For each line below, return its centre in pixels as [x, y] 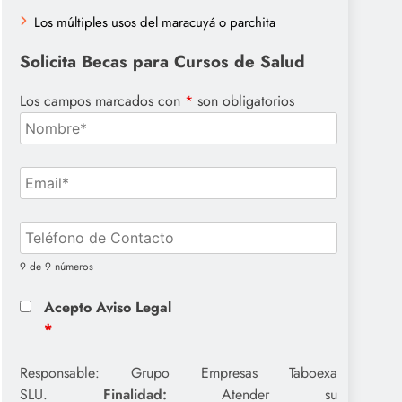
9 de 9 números [57, 267]
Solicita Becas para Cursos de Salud [162, 61]
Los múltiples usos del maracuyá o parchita [155, 22]
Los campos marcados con [102, 101]
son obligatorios [244, 101]
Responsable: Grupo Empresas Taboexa [179, 373]
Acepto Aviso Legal [108, 308]
